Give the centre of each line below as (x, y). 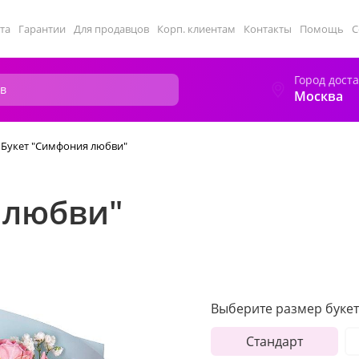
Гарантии (42, 29)
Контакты (268, 29)
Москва (319, 96)
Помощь (322, 29)
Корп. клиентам (196, 29)
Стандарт (274, 341)
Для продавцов (111, 29)
